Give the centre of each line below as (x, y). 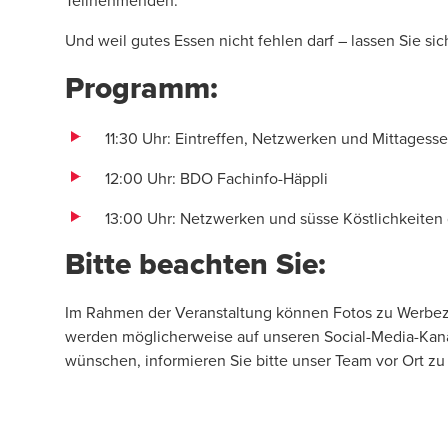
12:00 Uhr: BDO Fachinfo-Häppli (216, 178)
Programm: (141, 87)
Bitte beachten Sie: (195, 263)
